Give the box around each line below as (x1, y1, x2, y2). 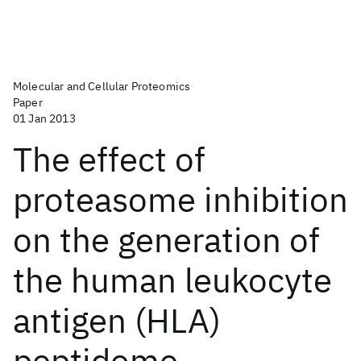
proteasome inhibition (13, 177, 348, 222)
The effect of (13, 137, 205, 181)
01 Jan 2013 (13, 111, 76, 126)
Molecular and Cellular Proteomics (13, 79, 191, 93)
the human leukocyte (13, 258, 332, 302)
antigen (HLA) (13, 298, 221, 342)
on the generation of (13, 218, 320, 262)
